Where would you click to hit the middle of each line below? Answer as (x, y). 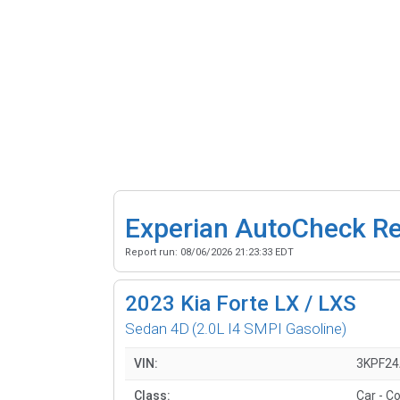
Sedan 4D (157, 328)
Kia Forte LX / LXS (268, 303)
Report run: (153, 252)
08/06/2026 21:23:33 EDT (237, 252)
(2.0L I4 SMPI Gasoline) (269, 328)
